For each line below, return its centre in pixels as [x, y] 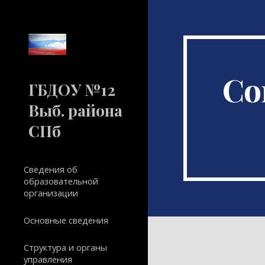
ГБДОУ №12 [72, 89]
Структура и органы [65, 247]
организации [51, 193]
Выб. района [75, 110]
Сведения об [51, 169]
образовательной [61, 181]
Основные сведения [66, 220]
